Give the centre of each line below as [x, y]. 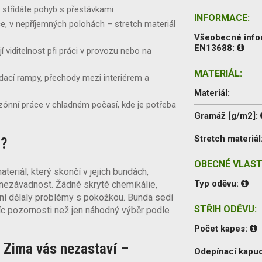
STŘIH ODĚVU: [226, 209]
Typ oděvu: [218, 183]
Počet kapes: [222, 228]
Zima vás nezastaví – [66, 249]
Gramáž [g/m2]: [227, 116]
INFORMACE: [222, 18]
